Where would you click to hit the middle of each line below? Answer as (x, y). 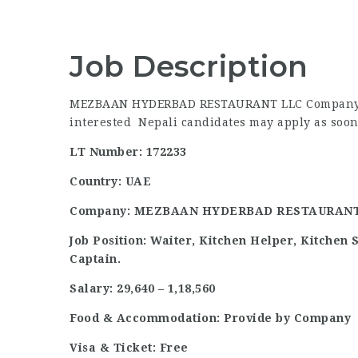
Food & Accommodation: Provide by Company (210, 318)
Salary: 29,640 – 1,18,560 (143, 288)
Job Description (189, 66)
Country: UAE (110, 181)
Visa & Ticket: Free (129, 348)
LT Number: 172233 (128, 152)
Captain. (95, 259)
